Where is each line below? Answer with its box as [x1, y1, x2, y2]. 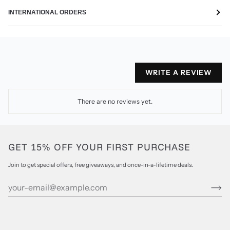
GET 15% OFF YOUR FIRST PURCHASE [8, 141, 190, 154]
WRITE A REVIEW [145, 68, 212, 77]
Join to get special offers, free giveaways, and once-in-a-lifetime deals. [8, 161, 193, 169]
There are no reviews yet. [78, 97, 152, 105]
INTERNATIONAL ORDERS [8, 8, 86, 16]
